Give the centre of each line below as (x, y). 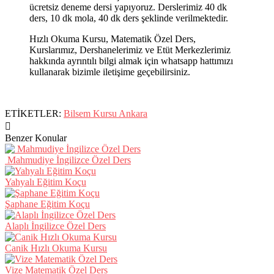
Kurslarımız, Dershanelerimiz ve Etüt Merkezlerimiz (130, 50)
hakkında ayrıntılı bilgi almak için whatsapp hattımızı (131, 61)
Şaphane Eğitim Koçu (47, 204)
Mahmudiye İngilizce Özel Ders (68, 160)
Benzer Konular (36, 138)
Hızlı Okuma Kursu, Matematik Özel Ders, (113, 39)
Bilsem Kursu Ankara (106, 113)
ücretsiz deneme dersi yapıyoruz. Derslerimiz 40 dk (128, 7)
